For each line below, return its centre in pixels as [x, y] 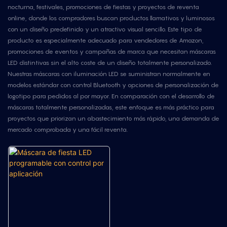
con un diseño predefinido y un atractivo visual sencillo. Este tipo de [105, 29]
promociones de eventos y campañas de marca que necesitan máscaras [112, 52]
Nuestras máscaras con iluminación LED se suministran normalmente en [109, 74]
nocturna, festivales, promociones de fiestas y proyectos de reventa [103, 7]
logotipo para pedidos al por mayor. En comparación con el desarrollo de [111, 96]
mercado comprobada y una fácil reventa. [68, 130]
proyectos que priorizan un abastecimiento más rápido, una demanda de [113, 119]
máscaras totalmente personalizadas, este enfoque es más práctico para [111, 107]
